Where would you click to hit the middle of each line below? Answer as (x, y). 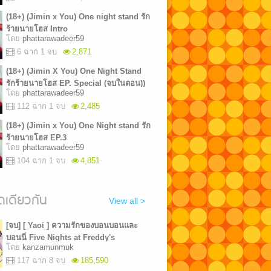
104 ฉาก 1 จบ (41, 161)
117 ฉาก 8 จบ (41, 260)
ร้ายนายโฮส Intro (37, 29)
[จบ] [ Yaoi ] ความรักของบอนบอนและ (72, 225)
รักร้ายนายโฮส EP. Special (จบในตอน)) (75, 83)
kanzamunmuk (48, 247)
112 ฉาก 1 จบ (41, 106)
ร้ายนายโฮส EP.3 (36, 138)
